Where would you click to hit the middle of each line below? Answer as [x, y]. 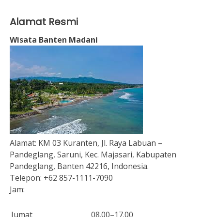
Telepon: [27, 178]
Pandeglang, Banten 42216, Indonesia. [79, 166]
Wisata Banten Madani [54, 40]
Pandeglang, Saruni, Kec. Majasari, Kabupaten [93, 155]
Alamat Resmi [44, 22]
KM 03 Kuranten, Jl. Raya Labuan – [100, 143]
